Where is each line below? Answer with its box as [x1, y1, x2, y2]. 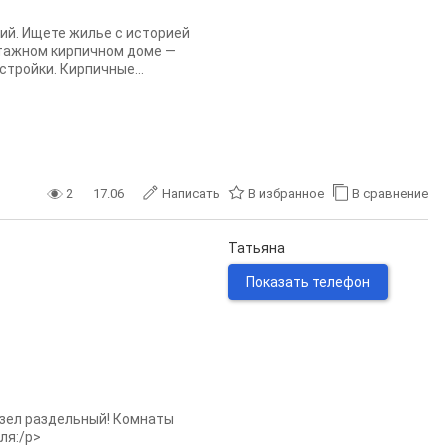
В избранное [248, 186, 324, 201]
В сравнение [352, 186, 428, 201]
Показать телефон [246, 274, 370, 290]
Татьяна [228, 240, 285, 256]
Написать [162, 186, 220, 201]
